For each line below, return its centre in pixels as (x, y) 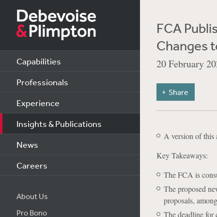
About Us (32, 196)
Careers (32, 165)
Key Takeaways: (182, 155)
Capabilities (39, 61)
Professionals (42, 82)
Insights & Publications (59, 124)
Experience (38, 103)
